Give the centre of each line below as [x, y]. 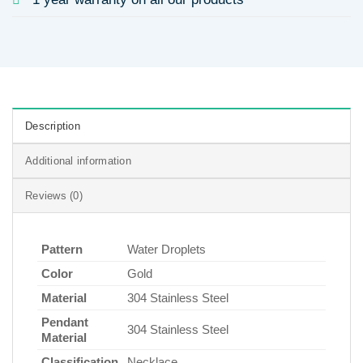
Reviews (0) [54, 196]
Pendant [65, 322]
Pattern [62, 250]
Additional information [78, 161]
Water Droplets [167, 250]
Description [53, 126]
